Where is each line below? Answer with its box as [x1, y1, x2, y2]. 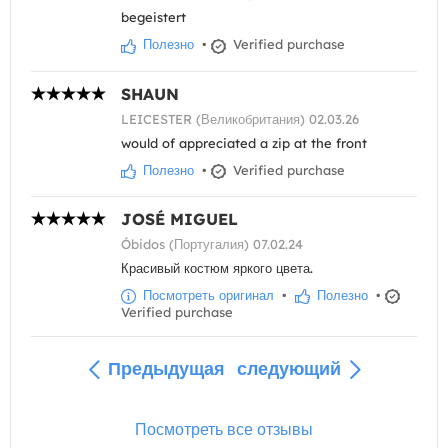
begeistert [121, 9, 186, 26]
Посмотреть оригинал [139, 286, 274, 303]
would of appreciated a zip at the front [121, 134, 367, 151]
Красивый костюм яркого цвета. [121, 259, 313, 276]
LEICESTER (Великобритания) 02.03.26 [121, 110, 359, 127]
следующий [236, 356, 341, 380]
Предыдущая [107, 356, 225, 380]
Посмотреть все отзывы [135, 419, 313, 439]
